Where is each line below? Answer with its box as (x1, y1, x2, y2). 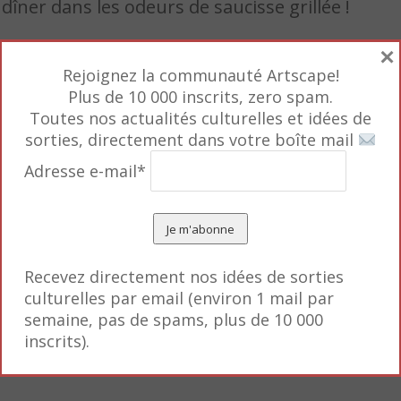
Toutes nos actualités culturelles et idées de (30, 107, 371, 129)
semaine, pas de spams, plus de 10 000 (24, 309, 323, 331)
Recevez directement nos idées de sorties (24, 266, 344, 288)
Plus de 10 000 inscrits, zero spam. (68, 86, 333, 107)
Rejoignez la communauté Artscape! (62, 64, 339, 86)
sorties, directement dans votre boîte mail (24, 129, 358, 150)
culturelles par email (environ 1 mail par (24, 287, 334, 310)
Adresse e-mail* (24, 160, 150, 182)
